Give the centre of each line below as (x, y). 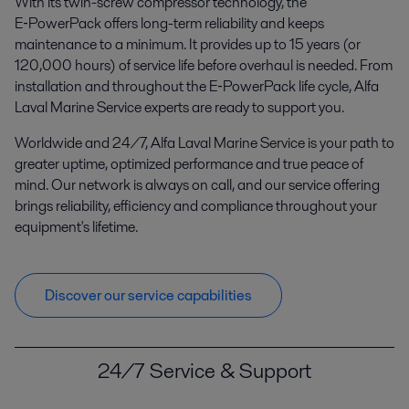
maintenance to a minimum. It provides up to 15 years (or (188, 44)
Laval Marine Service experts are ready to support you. (179, 107)
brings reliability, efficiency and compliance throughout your (196, 205)
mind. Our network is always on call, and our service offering (197, 184)
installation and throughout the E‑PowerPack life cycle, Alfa (197, 86)
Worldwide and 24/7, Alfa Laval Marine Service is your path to (204, 142)
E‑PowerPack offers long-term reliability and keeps (169, 23)
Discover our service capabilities (148, 295)
